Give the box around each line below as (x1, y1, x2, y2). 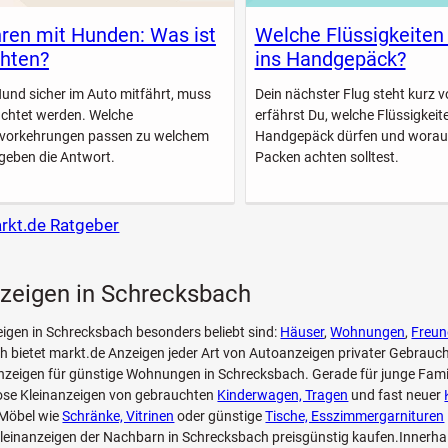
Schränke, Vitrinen (62, 408, 175, 425)
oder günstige (174, 408, 266, 425)
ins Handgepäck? (254, 47, 406, 72)
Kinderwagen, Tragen (217, 387, 349, 404)
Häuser (280, 324, 325, 341)
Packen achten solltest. (254, 148, 399, 165)
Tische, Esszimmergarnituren (265, 408, 445, 425)
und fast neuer (348, 387, 445, 404)
